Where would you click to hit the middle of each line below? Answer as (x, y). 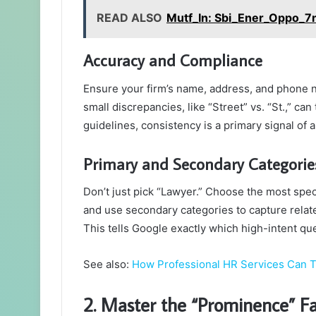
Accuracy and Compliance (173, 60)
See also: (108, 265)
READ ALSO (129, 18)
